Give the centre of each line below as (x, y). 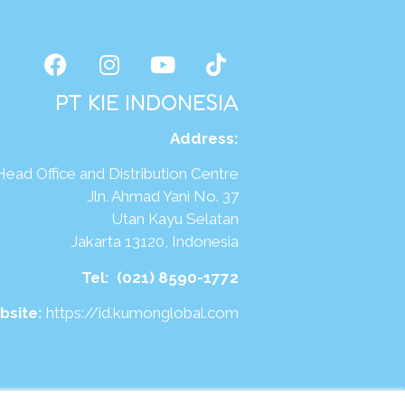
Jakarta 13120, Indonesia (123, 242)
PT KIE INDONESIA (146, 102)
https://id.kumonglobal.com (142, 313)
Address (202, 138)
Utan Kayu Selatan (144, 219)
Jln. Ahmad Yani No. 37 (132, 197)
